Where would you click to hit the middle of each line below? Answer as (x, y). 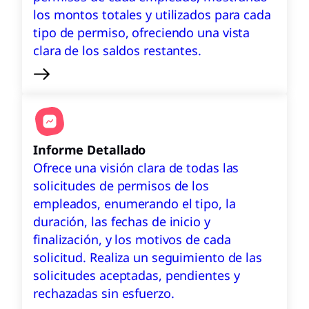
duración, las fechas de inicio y (122, 221)
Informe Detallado (90, 150)
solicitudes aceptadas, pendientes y (137, 275)
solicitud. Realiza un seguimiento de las (148, 257)
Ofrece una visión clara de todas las (136, 168)
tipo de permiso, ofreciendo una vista (142, 32)
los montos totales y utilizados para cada (152, 14)
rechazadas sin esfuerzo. (104, 293)
